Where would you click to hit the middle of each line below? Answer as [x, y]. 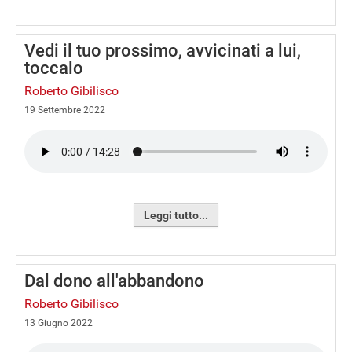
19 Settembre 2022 [65, 110]
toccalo [54, 68]
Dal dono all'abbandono [114, 281]
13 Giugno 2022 [59, 323]
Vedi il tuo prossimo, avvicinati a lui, [163, 51]
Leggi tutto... [176, 215]
